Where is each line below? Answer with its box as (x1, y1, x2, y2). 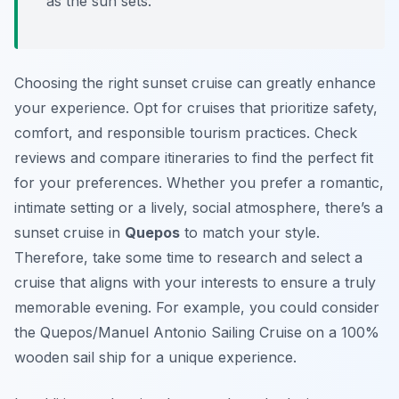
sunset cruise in (14, 224, 125, 242)
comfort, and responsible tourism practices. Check (14, 124, 357, 142)
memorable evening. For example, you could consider (14, 298, 379, 317)
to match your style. (180, 224, 320, 242)
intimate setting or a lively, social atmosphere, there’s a (14, 199, 383, 217)
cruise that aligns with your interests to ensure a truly (14, 273, 376, 292)
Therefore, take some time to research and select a (14, 248, 362, 267)
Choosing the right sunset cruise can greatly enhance (14, 74, 376, 93)
